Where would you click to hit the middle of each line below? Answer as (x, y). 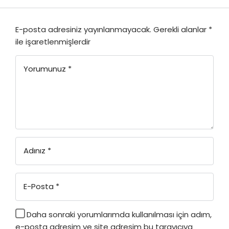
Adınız (35, 151)
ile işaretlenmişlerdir (53, 42)
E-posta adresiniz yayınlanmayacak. (83, 30)
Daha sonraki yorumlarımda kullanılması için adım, (119, 215)
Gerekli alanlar (181, 30)
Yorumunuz (45, 69)
